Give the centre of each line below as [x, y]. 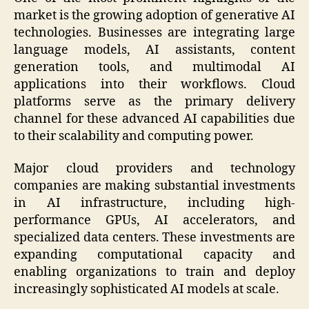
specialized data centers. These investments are [154, 238]
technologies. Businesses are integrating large [154, 32]
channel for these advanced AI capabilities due [154, 119]
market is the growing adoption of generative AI [154, 15]
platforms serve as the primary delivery [154, 101]
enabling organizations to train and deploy [154, 272]
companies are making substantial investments [154, 186]
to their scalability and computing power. [134, 136]
